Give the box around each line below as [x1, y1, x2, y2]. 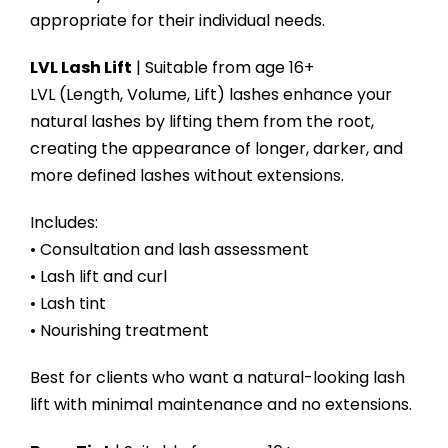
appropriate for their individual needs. [29, 8, 325, 32]
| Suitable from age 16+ [131, 55, 314, 79]
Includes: [29, 210, 98, 234]
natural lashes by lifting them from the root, [29, 109, 374, 133]
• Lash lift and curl [29, 264, 167, 288]
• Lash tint [29, 291, 106, 315]
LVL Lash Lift [29, 55, 132, 79]
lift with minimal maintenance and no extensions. [29, 392, 412, 416]
